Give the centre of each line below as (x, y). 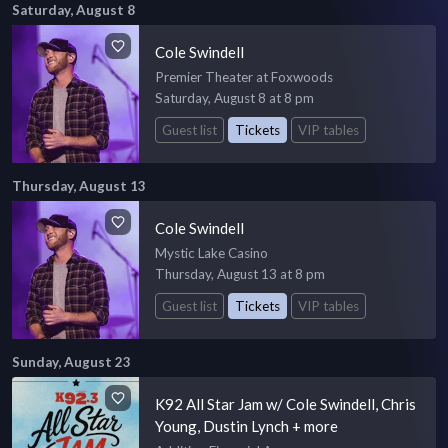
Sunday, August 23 (71, 361)
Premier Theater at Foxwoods (244, 77)
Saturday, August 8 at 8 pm (235, 98)
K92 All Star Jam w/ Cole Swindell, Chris (286, 403)
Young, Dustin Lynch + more (247, 425)
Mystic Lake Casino (212, 252)
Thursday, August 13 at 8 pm (240, 273)
